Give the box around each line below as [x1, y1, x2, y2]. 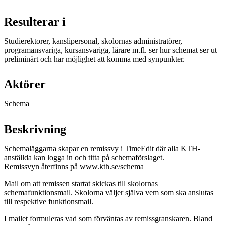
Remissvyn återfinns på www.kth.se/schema [4, 162, 144, 171]
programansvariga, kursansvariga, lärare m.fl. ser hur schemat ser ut [4, 45, 217, 54]
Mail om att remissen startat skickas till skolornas [4, 179, 158, 188]
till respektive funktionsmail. [4, 197, 93, 206]
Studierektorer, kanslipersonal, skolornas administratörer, [4, 36, 182, 45]
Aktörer [4, 77, 46, 91]
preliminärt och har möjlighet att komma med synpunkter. [4, 54, 185, 63]
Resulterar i [4, 15, 66, 28]
